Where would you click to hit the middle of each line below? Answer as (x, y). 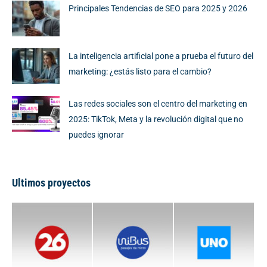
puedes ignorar (96, 134)
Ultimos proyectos (51, 182)
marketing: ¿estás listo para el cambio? (140, 71)
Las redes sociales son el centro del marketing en (158, 103)
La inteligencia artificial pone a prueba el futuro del (161, 56)
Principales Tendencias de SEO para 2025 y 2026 (158, 8)
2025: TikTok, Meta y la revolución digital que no (156, 119)
